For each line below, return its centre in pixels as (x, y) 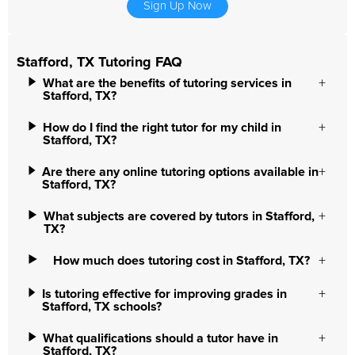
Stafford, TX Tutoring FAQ (99, 63)
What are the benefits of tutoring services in (167, 83)
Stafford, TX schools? (101, 307)
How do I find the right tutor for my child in (162, 128)
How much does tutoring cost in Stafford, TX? (182, 261)
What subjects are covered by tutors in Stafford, (179, 216)
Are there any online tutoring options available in (181, 172)
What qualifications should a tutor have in (161, 338)
